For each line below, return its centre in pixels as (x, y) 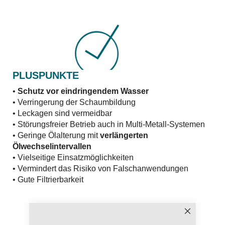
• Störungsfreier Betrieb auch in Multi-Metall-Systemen (109, 124)
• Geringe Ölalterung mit (56, 135)
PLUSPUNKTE (46, 75)
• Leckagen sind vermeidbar (62, 113)
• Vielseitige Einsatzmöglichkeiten (73, 157)
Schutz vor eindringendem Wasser (83, 91)
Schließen (201, 218)
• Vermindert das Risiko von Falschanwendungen (100, 168)
